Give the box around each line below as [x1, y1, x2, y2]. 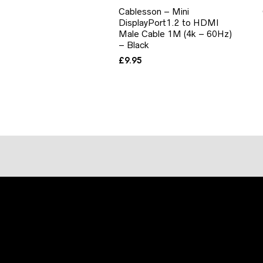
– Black [119, 40, 149, 50]
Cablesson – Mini [119, 6, 189, 17]
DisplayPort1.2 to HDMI [119, 18, 219, 28]
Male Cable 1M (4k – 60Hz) [119, 29, 232, 39]
